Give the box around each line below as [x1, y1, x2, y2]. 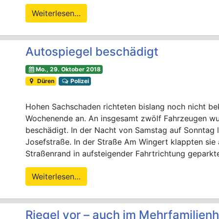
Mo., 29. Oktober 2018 [35, 66, 101, 73]
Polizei [68, 77, 89, 85]
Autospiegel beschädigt [25, 44, 159, 59]
